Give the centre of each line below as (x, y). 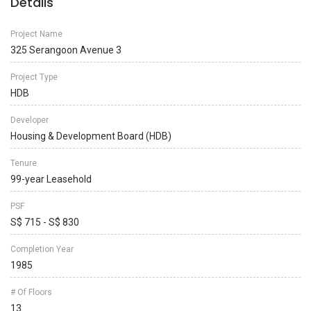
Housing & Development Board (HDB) (91, 136)
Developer (30, 120)
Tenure (24, 163)
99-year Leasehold (51, 179)
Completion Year (42, 249)
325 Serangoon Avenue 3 (66, 50)
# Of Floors (31, 292)
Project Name (36, 34)
